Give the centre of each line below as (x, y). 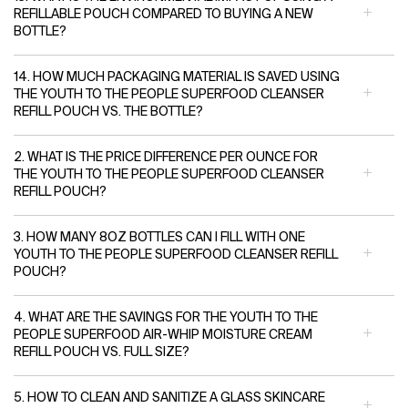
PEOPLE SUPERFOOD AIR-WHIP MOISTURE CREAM (163, 335)
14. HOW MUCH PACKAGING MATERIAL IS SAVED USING (177, 77)
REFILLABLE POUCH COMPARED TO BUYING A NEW (163, 14)
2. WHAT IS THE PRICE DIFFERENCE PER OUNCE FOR (166, 157)
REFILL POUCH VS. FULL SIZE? (102, 352)
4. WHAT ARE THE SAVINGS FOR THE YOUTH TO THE (166, 317)
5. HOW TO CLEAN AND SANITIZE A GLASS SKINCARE (169, 398)
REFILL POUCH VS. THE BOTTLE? (108, 112)
